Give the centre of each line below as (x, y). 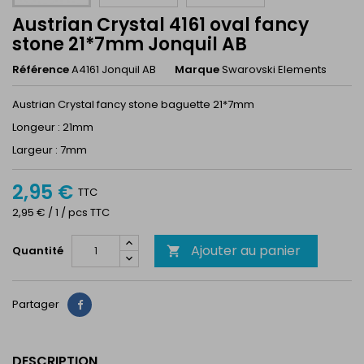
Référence (41, 69)
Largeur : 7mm (50, 150)
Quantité (38, 251)
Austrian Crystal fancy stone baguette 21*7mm (133, 104)
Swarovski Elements (274, 69)
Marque (197, 69)
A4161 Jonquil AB (114, 69)
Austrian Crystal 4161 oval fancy (160, 25)
